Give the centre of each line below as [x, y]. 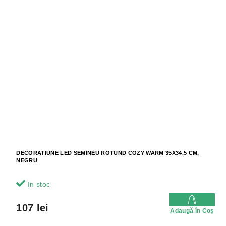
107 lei [33, 208]
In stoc [38, 184]
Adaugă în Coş [192, 211]
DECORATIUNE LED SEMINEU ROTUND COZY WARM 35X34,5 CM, [108, 153]
